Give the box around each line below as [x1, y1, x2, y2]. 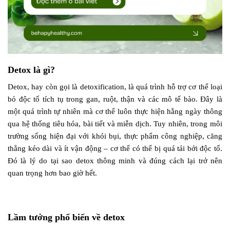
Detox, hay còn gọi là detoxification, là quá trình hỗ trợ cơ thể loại [8, 82, 222, 91]
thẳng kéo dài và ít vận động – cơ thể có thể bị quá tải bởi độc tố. [8, 144, 222, 152]
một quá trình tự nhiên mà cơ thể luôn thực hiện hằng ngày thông [8, 107, 222, 116]
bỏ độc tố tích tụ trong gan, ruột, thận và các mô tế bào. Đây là [8, 94, 222, 103]
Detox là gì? [8, 64, 55, 75]
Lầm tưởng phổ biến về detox [8, 212, 125, 222]
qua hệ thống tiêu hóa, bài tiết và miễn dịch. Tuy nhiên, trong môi [8, 119, 222, 128]
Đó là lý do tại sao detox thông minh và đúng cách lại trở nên [8, 156, 222, 165]
